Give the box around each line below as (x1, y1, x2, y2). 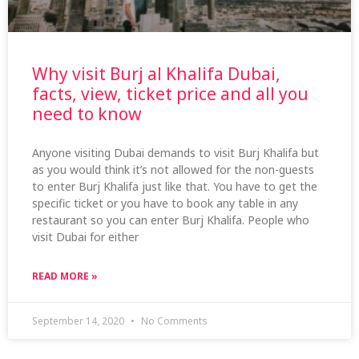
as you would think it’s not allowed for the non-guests (32, 161, 314, 177)
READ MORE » (32, 268, 98, 283)
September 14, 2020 (32, 313, 127, 328)
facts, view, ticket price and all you (32, 82, 309, 105)
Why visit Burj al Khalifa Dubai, (32, 62, 280, 85)
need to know (32, 102, 142, 125)
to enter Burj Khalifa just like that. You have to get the (32, 178, 317, 194)
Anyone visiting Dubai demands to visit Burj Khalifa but (32, 144, 319, 160)
